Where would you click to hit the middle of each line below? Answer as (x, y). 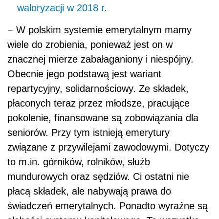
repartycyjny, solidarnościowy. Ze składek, (98, 89)
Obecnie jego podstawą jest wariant (84, 74)
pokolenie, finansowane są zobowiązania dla (103, 118)
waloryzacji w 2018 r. (62, 8)
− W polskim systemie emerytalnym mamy (99, 30)
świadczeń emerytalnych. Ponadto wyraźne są (108, 206)
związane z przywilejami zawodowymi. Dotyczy (108, 147)
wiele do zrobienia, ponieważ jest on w (90, 45)
